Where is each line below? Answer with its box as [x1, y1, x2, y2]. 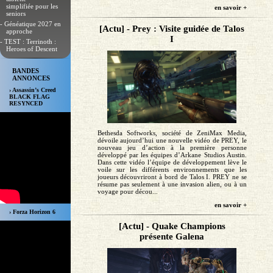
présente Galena [140, 232, 205, 242]
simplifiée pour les [6, 2, 58, 10]
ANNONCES [12, 74, 50, 82]
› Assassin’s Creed [9, 87, 56, 94]
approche [6, 27, 32, 35]
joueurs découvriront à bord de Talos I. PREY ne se [97, 173, 247, 181]
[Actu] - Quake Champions [118, 221, 225, 232]
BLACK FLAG [9, 93, 50, 101]
